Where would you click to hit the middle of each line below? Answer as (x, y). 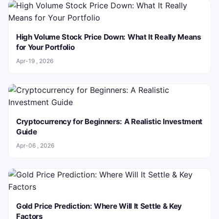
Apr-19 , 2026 (35, 61)
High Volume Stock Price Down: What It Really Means (109, 37)
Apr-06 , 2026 (35, 145)
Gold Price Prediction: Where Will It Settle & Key (99, 206)
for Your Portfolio (45, 47)
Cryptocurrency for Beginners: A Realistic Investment (109, 121)
